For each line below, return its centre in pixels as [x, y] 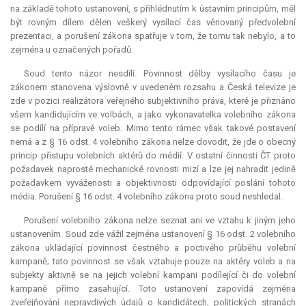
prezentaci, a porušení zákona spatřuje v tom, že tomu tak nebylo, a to [153, 36]
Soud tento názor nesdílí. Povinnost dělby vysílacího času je [160, 74]
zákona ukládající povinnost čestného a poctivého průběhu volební [153, 248]
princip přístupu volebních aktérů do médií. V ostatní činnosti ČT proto [153, 156]
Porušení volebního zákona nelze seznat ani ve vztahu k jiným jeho [160, 221]
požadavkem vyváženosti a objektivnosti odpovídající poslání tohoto [153, 183]
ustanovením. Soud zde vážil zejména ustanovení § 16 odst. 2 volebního [153, 234]
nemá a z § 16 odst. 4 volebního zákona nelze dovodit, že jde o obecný [153, 142]
